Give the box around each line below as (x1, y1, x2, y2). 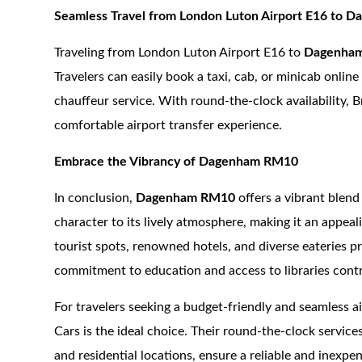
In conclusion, (54, 192, 137, 204)
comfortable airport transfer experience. (54, 119, 283, 132)
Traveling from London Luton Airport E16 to (54, 46, 305, 59)
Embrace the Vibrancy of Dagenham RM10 (54, 155, 299, 168)
